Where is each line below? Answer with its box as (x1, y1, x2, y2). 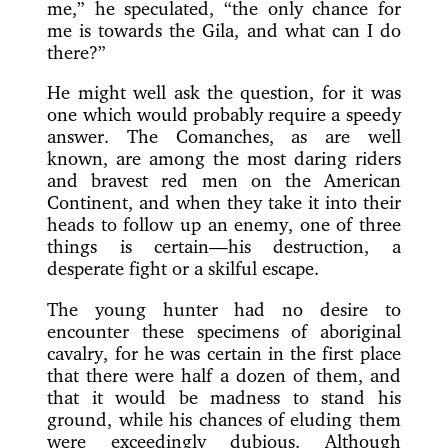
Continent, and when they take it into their (47, 191, 401, 214)
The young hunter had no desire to (47, 298, 401, 321)
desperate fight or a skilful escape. (47, 257, 320, 280)
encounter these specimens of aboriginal (47, 320, 401, 343)
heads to (47, 213, 124, 236)
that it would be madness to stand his (47, 386, 401, 409)
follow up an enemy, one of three (123, 213, 401, 236)
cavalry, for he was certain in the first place (47, 342, 401, 365)
